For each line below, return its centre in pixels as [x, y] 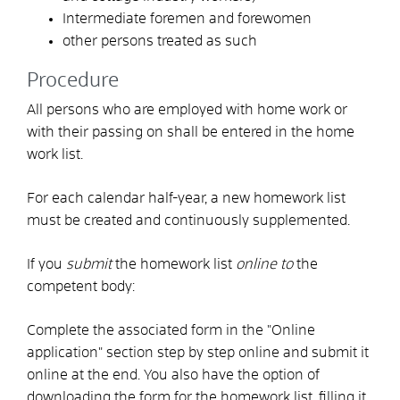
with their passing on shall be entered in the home [191, 132]
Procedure [73, 81]
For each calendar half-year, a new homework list [186, 198]
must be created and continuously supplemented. [188, 220]
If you [46, 264]
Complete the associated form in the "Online [171, 330]
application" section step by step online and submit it [198, 352]
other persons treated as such [160, 41]
